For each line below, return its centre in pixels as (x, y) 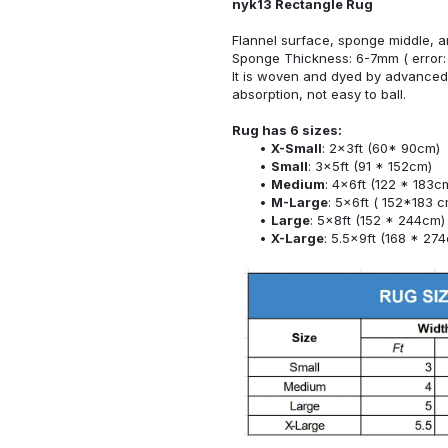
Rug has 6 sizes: (287, 129)
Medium (297, 183)
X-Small (296, 147)
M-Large (299, 201)
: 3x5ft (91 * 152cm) (369, 165)
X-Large (297, 237)
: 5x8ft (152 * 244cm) (377, 219)
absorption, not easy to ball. (319, 93)
